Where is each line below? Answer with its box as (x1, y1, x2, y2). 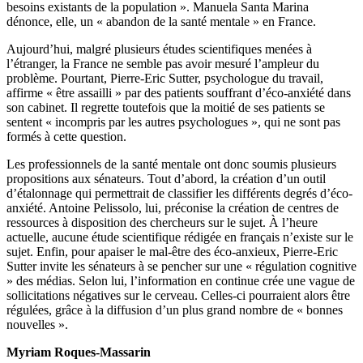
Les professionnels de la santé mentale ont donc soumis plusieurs (6, 157, 336, 172)
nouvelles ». (6, 318, 68, 332)
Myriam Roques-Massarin (6, 345, 151, 360)
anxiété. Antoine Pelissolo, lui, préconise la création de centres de (6, 201, 339, 216)
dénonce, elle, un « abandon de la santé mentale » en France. (6, 15, 316, 29)
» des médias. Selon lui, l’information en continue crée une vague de (6, 274, 355, 288)
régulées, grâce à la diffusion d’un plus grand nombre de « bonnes (6, 303, 343, 318)
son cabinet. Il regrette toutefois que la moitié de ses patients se (6, 100, 325, 115)
